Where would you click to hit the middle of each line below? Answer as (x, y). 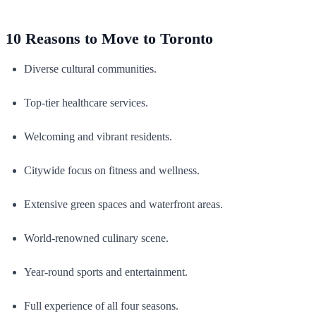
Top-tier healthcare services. (86, 103)
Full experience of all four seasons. (101, 306)
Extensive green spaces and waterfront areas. (123, 205)
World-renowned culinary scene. (96, 238)
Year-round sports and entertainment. (105, 272)
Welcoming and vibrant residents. (98, 137)
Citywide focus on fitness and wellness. (111, 171)
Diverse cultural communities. (90, 69)
